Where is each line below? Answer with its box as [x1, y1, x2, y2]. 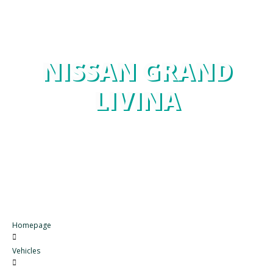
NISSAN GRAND [41, 54, 232, 88]
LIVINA [93, 83, 180, 117]
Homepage [12, 220, 51, 230]
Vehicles [12, 246, 40, 256]
